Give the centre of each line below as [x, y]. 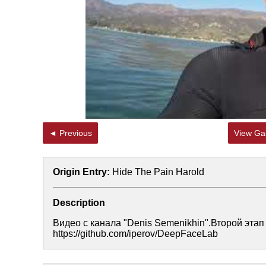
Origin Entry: [81, 172]
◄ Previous [76, 133]
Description [79, 203]
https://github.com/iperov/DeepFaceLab [135, 234]
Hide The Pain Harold [158, 172]
